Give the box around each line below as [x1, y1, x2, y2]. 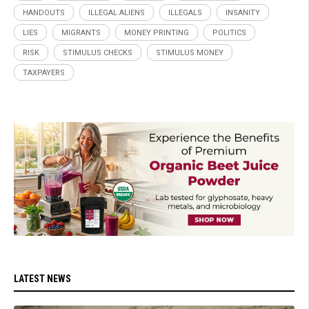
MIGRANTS [61, 28, 101, 37]
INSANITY [226, 8, 260, 17]
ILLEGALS [168, 8, 202, 17]
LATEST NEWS [14, 273, 71, 285]
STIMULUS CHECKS [63, 48, 132, 57]
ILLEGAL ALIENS [88, 8, 145, 17]
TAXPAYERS [23, 68, 65, 77]
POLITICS [212, 28, 246, 37]
